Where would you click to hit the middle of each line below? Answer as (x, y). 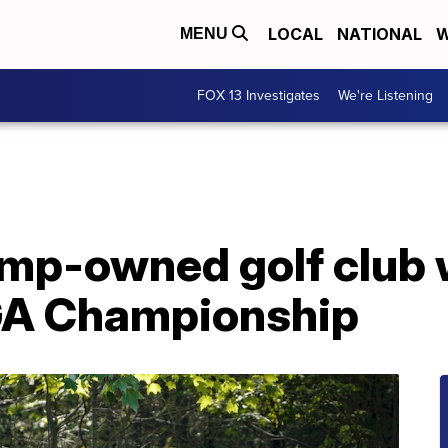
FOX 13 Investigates (258, 95)
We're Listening (385, 95)
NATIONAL (379, 34)
